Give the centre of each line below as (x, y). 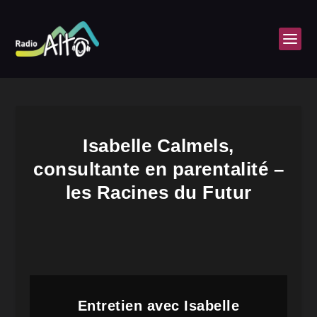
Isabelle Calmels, (158, 146)
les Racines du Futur (158, 192)
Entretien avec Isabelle (158, 306)
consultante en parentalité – (158, 169)
